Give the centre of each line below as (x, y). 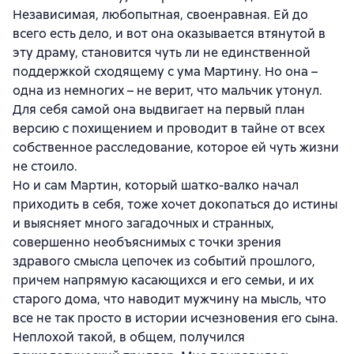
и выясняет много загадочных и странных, (143, 223)
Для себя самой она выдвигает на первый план (159, 109)
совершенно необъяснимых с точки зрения (147, 242)
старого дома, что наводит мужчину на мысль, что (169, 299)
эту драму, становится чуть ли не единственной (162, 52)
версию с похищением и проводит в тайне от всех (169, 128)
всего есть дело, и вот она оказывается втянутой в (169, 33)
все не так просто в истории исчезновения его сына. (175, 318)
